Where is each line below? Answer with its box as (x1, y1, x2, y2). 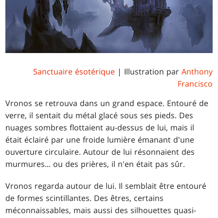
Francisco (177, 78, 213, 90)
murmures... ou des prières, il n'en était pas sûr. (5, 159, 185, 170)
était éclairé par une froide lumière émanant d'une (5, 134, 195, 145)
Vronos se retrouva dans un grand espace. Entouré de (5, 98, 209, 109)
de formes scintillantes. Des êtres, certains (5, 193, 164, 204)
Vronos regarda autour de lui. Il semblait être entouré (5, 181, 207, 192)
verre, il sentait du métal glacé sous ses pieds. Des (5, 110, 194, 121)
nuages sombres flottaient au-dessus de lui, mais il (5, 122, 195, 133)
